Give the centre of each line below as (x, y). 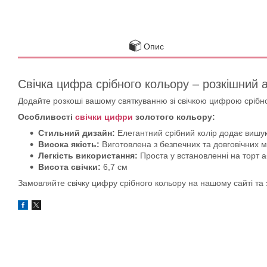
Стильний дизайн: (77, 133)
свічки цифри (104, 117)
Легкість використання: (88, 155)
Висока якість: (69, 144)
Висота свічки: (71, 167)
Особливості (46, 117)
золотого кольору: (174, 117)
